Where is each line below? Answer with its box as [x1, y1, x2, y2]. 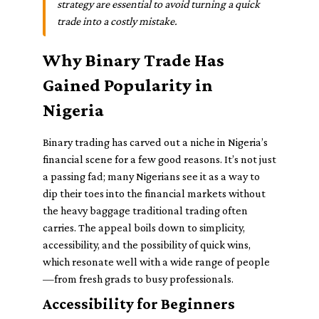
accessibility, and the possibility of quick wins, [43, 239, 251, 251]
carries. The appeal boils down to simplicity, [43, 221, 245, 234]
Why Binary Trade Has [43, 50, 224, 70]
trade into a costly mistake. [57, 15, 177, 27]
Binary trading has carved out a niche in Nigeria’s [43, 136, 268, 148]
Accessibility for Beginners [43, 295, 235, 313]
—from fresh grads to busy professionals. [43, 273, 234, 285]
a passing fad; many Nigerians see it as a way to [43, 170, 260, 182]
